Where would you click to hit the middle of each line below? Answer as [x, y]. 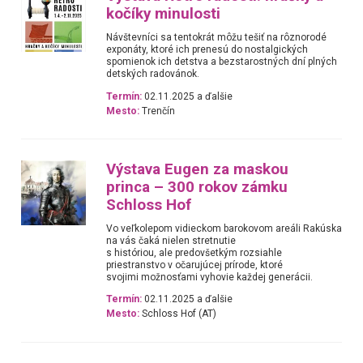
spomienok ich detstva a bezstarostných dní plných [222, 62]
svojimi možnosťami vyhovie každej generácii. [210, 277]
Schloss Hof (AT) [178, 314]
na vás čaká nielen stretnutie [171, 241]
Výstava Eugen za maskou [198, 169]
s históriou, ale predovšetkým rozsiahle [194, 253]
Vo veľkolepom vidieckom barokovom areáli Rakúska [224, 228]
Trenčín [158, 111]
